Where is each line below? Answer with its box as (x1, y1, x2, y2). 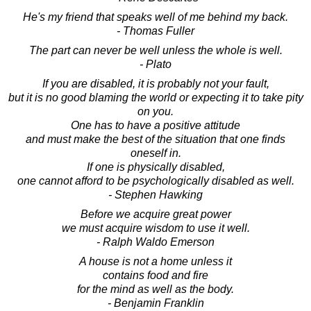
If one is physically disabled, (86, 161, 225, 174)
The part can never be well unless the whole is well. (28, 44, 283, 57)
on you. (137, 106, 174, 118)
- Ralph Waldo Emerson (96, 236, 215, 249)
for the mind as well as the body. (77, 283, 234, 296)
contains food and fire (103, 269, 208, 282)
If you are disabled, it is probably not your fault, (42, 78, 269, 90)
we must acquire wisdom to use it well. (61, 222, 250, 235)
